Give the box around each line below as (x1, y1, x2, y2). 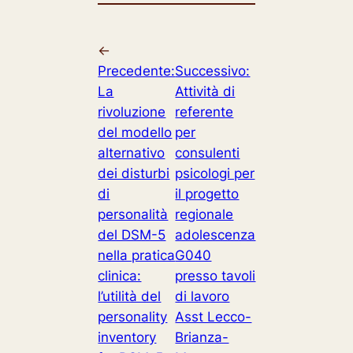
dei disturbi (98, 165, 170, 181)
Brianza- (175, 329, 229, 345)
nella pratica (98, 247, 176, 263)
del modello (98, 124, 173, 140)
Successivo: (175, 62, 251, 79)
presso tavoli (175, 267, 256, 284)
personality (98, 308, 168, 325)
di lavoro (175, 288, 230, 304)
